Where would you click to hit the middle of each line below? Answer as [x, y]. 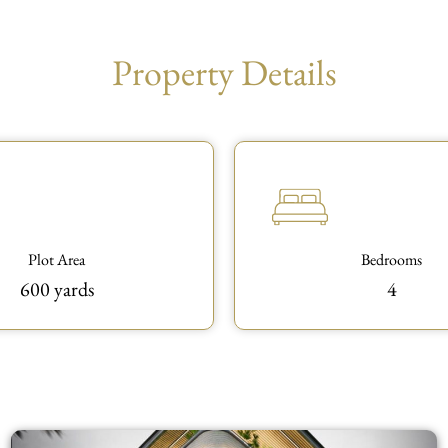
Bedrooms [391, 259]
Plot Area [56, 259]
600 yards [56, 288]
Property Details [224, 72]
